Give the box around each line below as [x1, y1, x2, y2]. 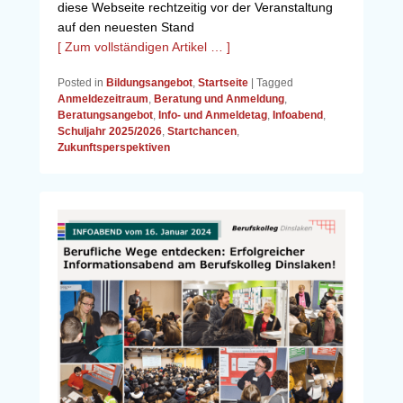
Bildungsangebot [106, 76, 193, 90]
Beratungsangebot [58, 109, 153, 122]
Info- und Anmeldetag [158, 109, 267, 122]
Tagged [256, 76, 293, 90]
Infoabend [273, 109, 323, 122]
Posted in [58, 76, 103, 90]
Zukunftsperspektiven [58, 141, 170, 155]
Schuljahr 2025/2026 [58, 125, 162, 139]
